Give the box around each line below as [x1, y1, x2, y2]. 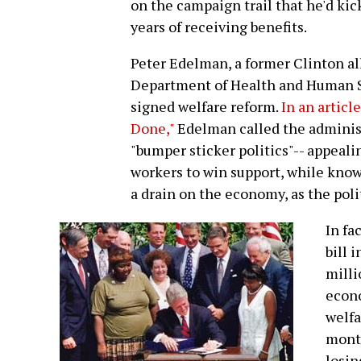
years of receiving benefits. [131, 17, 307, 37]
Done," [131, 118, 174, 139]
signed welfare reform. [131, 97, 281, 117]
